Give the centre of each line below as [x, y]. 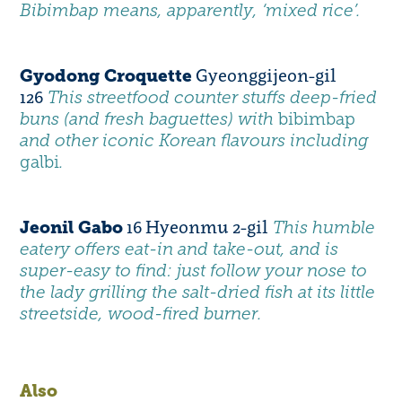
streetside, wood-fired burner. [141, 314]
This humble [324, 228]
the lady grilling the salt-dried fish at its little [198, 293]
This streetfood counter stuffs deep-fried [213, 98]
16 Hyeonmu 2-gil [198, 227]
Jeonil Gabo [72, 228]
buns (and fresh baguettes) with [149, 119]
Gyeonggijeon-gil [265, 75]
